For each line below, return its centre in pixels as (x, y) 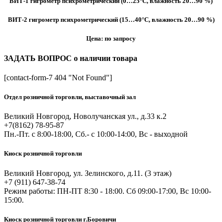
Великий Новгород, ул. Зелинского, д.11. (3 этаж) (88, 173)
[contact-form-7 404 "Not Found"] (58, 77)
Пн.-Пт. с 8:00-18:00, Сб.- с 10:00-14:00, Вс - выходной (96, 134)
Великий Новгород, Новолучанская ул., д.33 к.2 (85, 116)
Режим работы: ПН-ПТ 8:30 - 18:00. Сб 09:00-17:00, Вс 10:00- (108, 191)
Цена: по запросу (111, 39)
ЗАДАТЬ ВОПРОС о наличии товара (71, 58)
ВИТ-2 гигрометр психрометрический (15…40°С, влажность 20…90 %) (111, 20)
